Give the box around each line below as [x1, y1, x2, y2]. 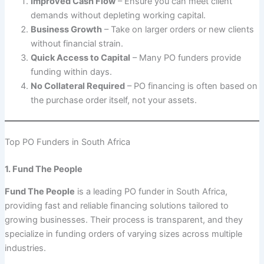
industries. [4, 243, 46, 254]
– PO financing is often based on [124, 81, 258, 92]
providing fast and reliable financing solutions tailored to [4, 200, 229, 212]
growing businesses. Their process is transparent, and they [4, 214, 243, 226]
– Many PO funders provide [130, 52, 241, 64]
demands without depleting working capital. [30, 10, 206, 21]
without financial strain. [30, 38, 123, 49]
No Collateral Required [30, 81, 125, 92]
